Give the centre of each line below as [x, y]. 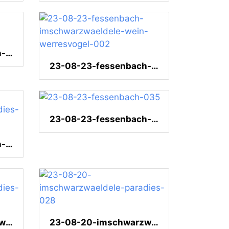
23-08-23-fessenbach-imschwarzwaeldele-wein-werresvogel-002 [155, 66]
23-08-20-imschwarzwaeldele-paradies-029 [9, 223]
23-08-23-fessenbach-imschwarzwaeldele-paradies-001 [9, 144]
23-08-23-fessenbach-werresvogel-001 [9, 53]
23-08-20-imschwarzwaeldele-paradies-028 [155, 223]
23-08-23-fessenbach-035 [155, 119]
